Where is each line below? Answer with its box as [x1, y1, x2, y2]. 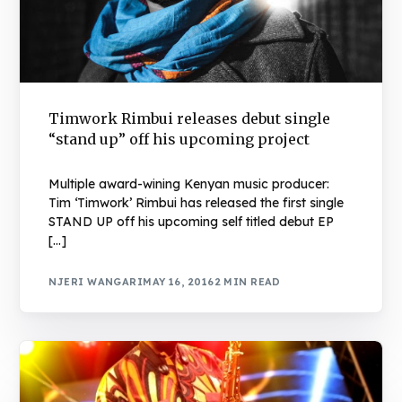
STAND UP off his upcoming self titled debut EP [48, 213, 335, 230]
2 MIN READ [214, 275, 281, 289]
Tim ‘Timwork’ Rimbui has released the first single [48, 194, 345, 211]
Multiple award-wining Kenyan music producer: [48, 175, 330, 192]
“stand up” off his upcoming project [48, 129, 310, 148]
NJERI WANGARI [48, 275, 144, 289]
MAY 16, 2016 [143, 275, 214, 289]
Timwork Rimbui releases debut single [48, 109, 331, 127]
